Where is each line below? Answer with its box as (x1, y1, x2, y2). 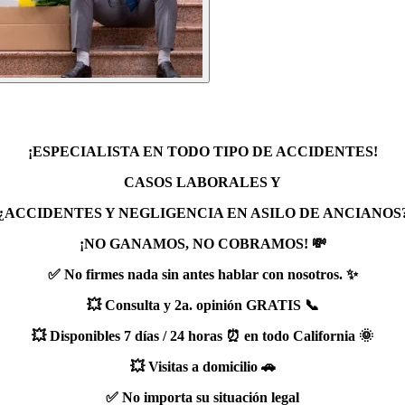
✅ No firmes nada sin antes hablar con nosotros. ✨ (47, 266, 358, 282)
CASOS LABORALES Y (124, 174, 281, 190)
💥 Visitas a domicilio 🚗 (129, 358, 276, 374)
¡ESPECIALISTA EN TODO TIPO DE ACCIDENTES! (27, 143, 378, 159)
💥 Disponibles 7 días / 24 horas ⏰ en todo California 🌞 (32, 327, 373, 344)
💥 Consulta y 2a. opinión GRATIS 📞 (86, 297, 319, 313)
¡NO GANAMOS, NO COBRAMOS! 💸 (79, 235, 326, 251)
